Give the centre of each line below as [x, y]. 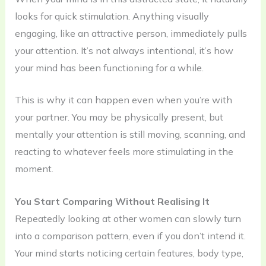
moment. [34, 169]
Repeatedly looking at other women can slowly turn [128, 218]
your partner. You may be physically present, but [119, 117]
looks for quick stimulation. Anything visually [112, 16]
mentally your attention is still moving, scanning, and [130, 134]
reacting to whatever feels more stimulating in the [124, 152]
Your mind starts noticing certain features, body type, [129, 253]
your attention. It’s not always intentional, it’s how [124, 50]
